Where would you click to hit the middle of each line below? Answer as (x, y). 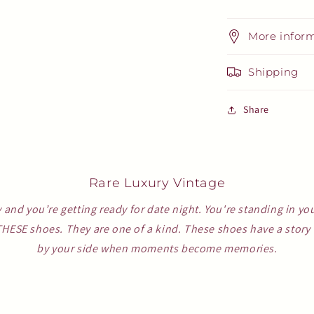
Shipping (273, 72)
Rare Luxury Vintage (157, 183)
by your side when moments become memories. (157, 249)
